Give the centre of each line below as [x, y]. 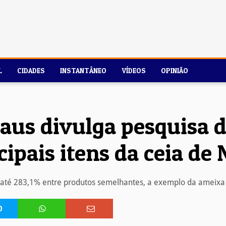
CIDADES [31, 70]
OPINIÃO [175, 70]
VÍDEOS [134, 70]
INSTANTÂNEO [83, 70]
